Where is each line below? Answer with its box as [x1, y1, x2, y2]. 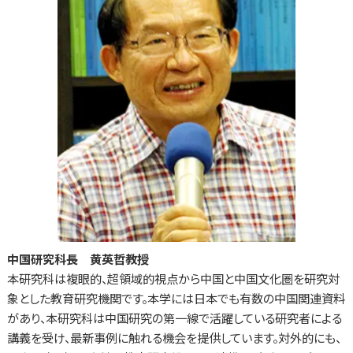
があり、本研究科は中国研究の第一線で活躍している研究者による [6, 308, 342, 326]
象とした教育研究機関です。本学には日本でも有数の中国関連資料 [6, 288, 345, 307]
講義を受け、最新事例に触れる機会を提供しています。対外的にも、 [6, 328, 341, 346]
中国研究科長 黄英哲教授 [6, 249, 149, 267]
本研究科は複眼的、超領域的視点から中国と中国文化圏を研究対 [6, 269, 340, 287]
